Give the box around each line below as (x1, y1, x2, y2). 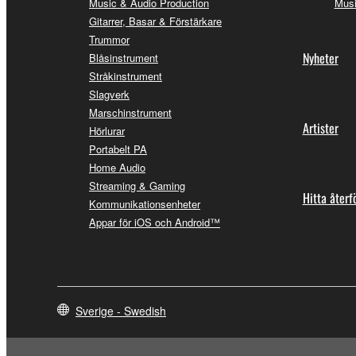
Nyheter (302, 48, 339, 68)
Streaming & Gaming (89, 177, 185, 193)
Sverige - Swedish (75, 302, 166, 319)
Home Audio (89, 159, 145, 175)
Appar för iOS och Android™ (89, 214, 220, 230)
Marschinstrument (89, 104, 172, 120)
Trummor (89, 31, 130, 47)
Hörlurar (89, 122, 125, 138)
